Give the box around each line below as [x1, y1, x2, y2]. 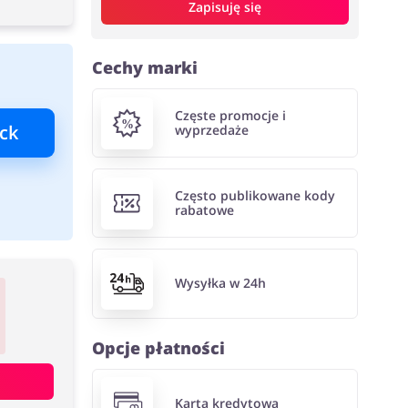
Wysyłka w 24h [174, 274, 266, 292]
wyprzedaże [174, 121, 249, 139]
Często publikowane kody [174, 187, 335, 205]
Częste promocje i [174, 107, 286, 125]
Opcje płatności [92, 336, 226, 359]
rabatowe [174, 201, 234, 219]
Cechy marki [92, 56, 199, 78]
